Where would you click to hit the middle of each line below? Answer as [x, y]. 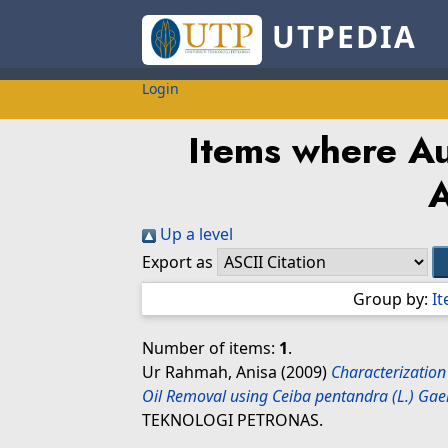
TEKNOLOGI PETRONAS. [232, 420]
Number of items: [210, 348]
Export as [177, 262]
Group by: [392, 299]
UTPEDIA [339, 37]
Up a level [194, 234]
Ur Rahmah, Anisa [211, 372]
